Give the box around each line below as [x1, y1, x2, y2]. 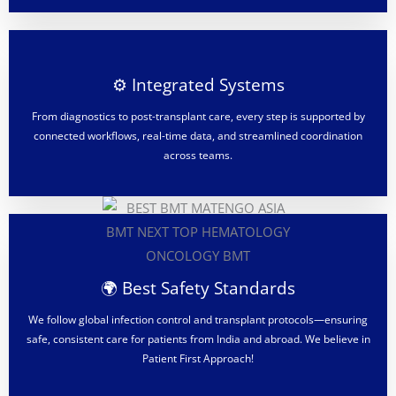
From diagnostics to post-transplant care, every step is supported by [31, 108, 365, 124]
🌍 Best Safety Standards [101, 276, 295, 300]
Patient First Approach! [142, 350, 254, 366]
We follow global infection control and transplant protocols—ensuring [28, 311, 368, 327]
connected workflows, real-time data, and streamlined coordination [34, 127, 362, 143]
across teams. [164, 147, 232, 163]
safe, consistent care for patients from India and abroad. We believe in [26, 331, 370, 346]
